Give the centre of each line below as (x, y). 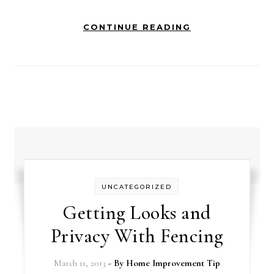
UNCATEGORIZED (137, 187)
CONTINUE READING (137, 27)
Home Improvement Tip (173, 263)
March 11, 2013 (80, 263)
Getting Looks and (137, 213)
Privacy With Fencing (137, 236)
